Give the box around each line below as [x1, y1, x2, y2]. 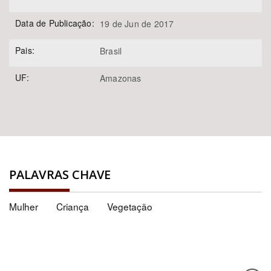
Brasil [100, 45, 122, 57]
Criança [56, 200, 89, 214]
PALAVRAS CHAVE [9, 166, 111, 183]
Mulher [9, 200, 38, 214]
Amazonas [100, 72, 142, 85]
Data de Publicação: [15, 17, 94, 30]
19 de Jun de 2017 [100, 18, 174, 30]
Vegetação [107, 200, 152, 214]
